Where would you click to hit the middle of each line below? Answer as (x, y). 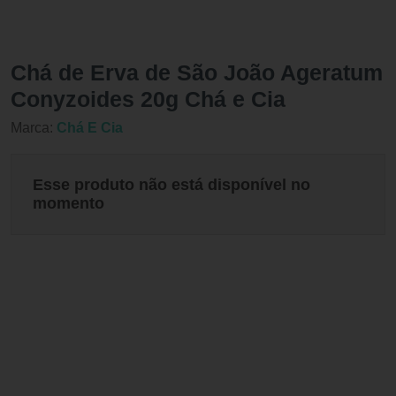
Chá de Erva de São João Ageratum (197, 73)
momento (69, 204)
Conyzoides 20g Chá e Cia (148, 99)
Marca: (34, 128)
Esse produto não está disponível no (171, 185)
